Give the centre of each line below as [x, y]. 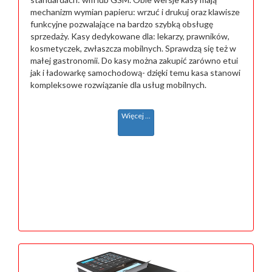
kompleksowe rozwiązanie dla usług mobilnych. [118, 84]
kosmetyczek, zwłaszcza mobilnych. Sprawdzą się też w [133, 48]
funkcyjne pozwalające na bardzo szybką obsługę [122, 24]
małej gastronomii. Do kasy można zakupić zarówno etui [134, 60]
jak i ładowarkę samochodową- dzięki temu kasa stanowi [135, 72]
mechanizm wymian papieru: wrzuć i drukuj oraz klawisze [135, 12]
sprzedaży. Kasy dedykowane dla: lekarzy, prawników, [130, 36]
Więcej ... [136, 115]
